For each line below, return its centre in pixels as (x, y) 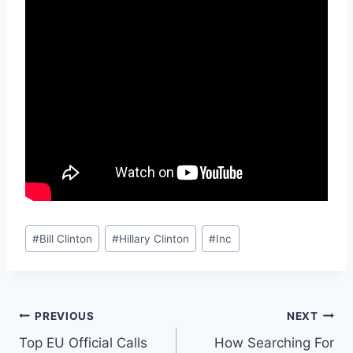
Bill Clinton (66, 238)
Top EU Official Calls (83, 343)
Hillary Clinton (154, 238)
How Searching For (274, 343)
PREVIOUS (65, 316)
